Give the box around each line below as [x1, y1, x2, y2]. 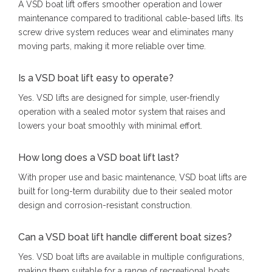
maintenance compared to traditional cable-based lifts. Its [18, 13, 243, 24]
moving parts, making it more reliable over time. [18, 41, 206, 52]
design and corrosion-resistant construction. [18, 200, 192, 211]
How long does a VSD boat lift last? [18, 152, 179, 164]
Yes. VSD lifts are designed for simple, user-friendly [18, 93, 220, 103]
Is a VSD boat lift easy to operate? [18, 72, 174, 84]
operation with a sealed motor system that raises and [18, 107, 225, 117]
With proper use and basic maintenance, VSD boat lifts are [18, 172, 246, 183]
